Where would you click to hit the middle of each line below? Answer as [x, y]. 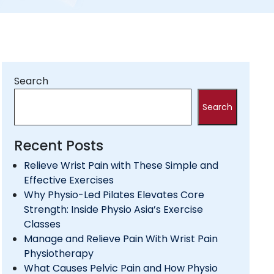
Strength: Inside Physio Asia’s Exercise [113, 210]
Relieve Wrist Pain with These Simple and [121, 166]
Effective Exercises [68, 180]
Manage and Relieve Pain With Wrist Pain [120, 239]
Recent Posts [58, 146]
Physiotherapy [58, 254]
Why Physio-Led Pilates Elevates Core [114, 195]
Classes [42, 224]
